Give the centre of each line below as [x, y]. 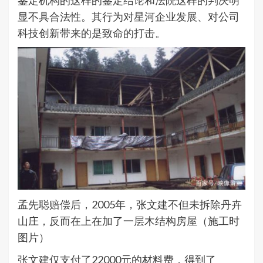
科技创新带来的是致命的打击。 [92, 33]
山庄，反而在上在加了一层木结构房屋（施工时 [129, 221]
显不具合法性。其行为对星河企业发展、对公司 [129, 17]
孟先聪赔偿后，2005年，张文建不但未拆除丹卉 [130, 205]
